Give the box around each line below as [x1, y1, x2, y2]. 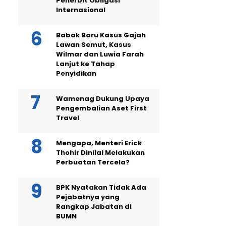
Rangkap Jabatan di [56, 202, 132, 211]
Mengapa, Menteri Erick [56, 138, 142, 148]
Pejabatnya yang [56, 192, 120, 202]
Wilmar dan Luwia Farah [56, 49, 144, 59]
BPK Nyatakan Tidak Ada [56, 183, 146, 192]
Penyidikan [56, 69, 96, 78]
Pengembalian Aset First [56, 103, 147, 113]
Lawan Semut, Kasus [56, 40, 131, 49]
